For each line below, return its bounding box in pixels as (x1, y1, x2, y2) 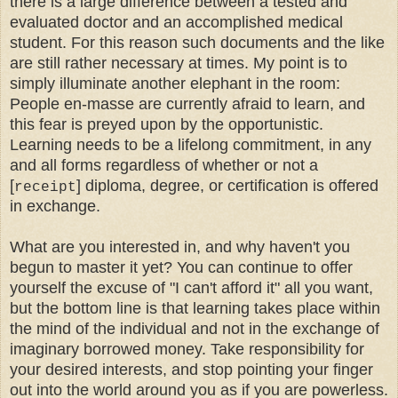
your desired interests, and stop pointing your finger (10, 361, 373, 379)
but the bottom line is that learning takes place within (10, 299, 380, 318)
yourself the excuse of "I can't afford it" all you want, (10, 279, 373, 298)
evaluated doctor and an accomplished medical (10, 13, 343, 32)
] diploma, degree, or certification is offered (76, 177, 378, 195)
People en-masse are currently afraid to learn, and (10, 95, 365, 114)
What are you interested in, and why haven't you (10, 238, 350, 257)
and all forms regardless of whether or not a (10, 156, 318, 175)
